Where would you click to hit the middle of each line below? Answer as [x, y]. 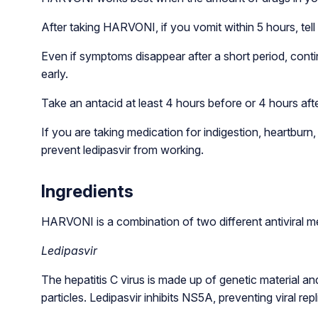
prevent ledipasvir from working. [122, 149]
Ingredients [87, 191]
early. [54, 73]
